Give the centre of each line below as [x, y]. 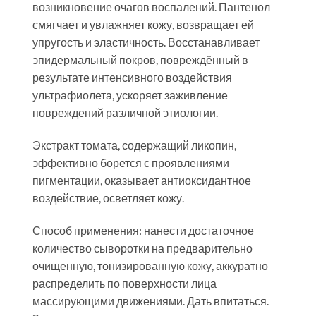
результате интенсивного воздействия [132, 77]
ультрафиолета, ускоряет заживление [130, 95]
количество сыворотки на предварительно [142, 248]
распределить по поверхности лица [124, 283]
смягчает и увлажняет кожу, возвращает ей [143, 24]
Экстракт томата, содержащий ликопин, [134, 145]
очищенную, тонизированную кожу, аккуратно [150, 265]
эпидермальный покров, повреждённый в [140, 59]
